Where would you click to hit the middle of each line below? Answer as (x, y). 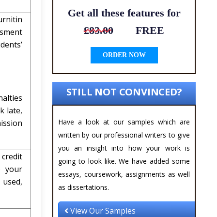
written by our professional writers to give (124, 135)
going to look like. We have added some (124, 161)
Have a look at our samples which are (124, 122)
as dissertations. (84, 187)
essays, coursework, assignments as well (124, 174)
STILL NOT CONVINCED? (124, 92)
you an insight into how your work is (124, 148)
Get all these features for (124, 13)
